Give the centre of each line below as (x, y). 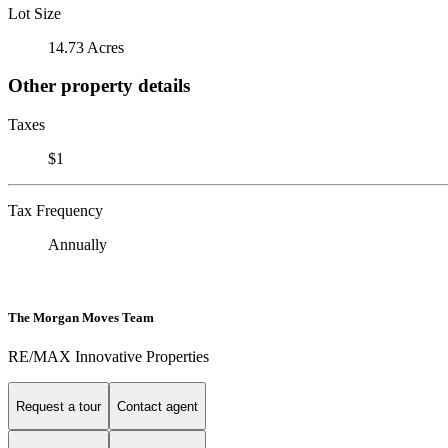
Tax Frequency (55, 210)
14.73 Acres (86, 47)
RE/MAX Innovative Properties (108, 357)
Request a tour (58, 406)
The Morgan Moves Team (81, 318)
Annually (77, 244)
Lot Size (34, 13)
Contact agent (157, 406)
